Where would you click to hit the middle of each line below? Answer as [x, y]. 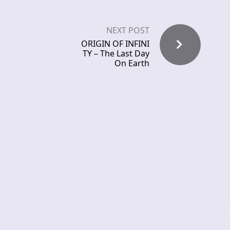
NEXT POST [128, 31]
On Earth [132, 63]
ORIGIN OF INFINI [115, 44]
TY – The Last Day [116, 54]
